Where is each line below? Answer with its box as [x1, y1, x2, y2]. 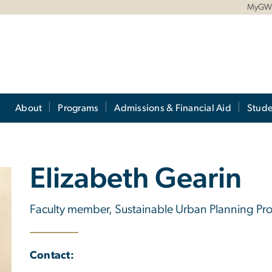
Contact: [30, 250, 74, 262]
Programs [58, 103, 99, 113]
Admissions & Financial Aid [114, 103, 231, 113]
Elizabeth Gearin [30, 164, 242, 194]
